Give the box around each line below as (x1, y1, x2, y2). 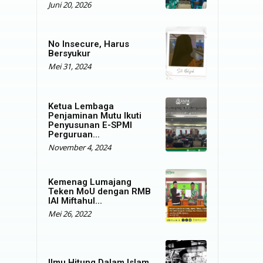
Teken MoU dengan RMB (48, 186, 151, 197)
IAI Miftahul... (48, 195, 102, 206)
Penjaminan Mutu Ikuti (48, 110, 141, 121)
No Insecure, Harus (48, 39, 129, 50)
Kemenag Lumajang (48, 176, 131, 187)
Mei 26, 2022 (48, 208, 91, 219)
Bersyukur (48, 48, 90, 59)
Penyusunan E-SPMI (48, 119, 132, 130)
